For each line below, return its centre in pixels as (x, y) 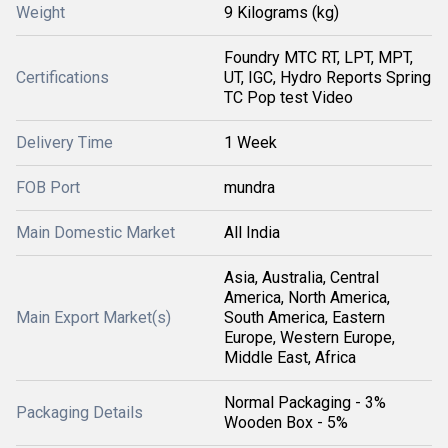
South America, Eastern (304, 317)
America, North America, (307, 297)
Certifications (62, 77)
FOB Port (48, 187)
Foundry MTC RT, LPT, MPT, (318, 57)
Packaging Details (79, 412)
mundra (249, 187)
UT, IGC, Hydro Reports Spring (327, 77)
